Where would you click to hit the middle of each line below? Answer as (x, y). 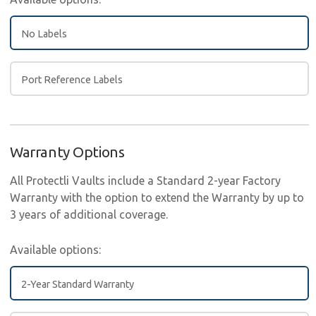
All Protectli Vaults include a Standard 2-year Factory (145, 180)
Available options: (55, 249)
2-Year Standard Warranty (78, 284)
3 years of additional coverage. (89, 214)
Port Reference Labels (72, 80)
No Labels (44, 34)
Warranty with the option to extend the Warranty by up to (157, 197)
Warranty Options (67, 152)
